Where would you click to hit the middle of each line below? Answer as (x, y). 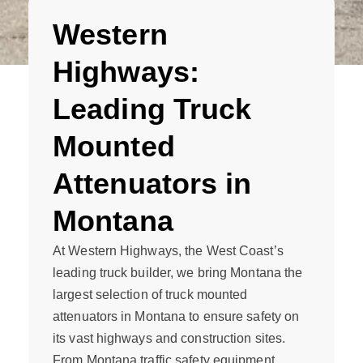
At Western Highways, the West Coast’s (168, 251)
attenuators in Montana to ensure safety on (176, 316)
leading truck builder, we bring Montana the (178, 273)
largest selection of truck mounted (150, 295)
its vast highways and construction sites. (169, 338)
